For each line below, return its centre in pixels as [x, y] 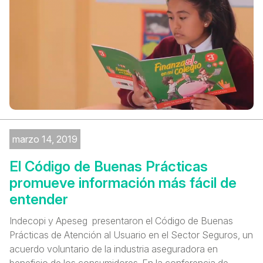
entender [39, 200]
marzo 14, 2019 [45, 139]
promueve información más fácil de [123, 183]
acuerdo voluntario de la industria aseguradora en [114, 249]
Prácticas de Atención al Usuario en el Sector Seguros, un [131, 235]
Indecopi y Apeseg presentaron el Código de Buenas [121, 221]
